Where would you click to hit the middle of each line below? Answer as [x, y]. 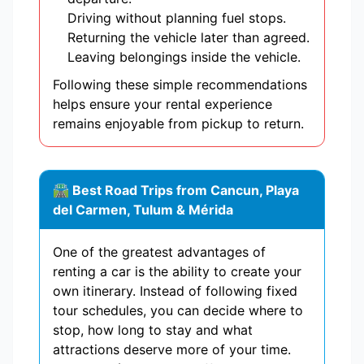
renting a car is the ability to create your [177, 272]
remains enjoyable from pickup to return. [178, 124]
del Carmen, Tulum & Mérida [143, 210]
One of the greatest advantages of [159, 252]
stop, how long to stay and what [153, 330]
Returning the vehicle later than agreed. [188, 38]
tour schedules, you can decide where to [178, 311]
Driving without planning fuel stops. [177, 18]
